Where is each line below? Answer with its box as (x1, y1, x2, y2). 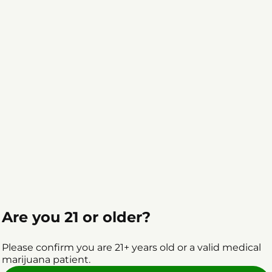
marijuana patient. (2, 253, 90, 265)
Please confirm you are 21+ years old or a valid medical (2, 241, 261, 253)
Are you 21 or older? (2, 208, 151, 226)
